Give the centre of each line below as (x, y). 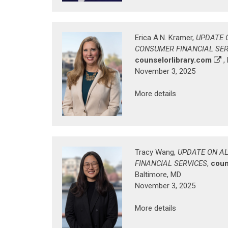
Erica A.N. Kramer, (165, 37)
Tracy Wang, (156, 152)
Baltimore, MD (158, 174)
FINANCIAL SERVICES (171, 163)
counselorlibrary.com (173, 60)
